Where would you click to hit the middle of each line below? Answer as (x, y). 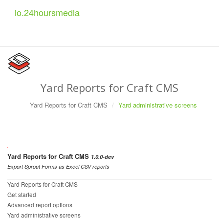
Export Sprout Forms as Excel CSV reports (58, 166)
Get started (22, 195)
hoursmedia (57, 12)
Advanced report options (40, 205)
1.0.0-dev (102, 157)
